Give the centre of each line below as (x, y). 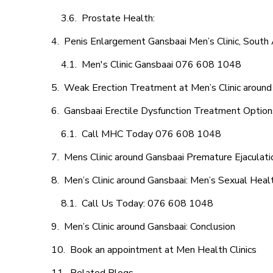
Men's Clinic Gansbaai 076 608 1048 (161, 65)
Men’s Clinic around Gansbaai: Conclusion (150, 227)
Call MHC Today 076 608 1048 (151, 134)
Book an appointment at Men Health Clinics (163, 250)
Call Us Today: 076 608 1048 (147, 204)
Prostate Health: (119, 18)
